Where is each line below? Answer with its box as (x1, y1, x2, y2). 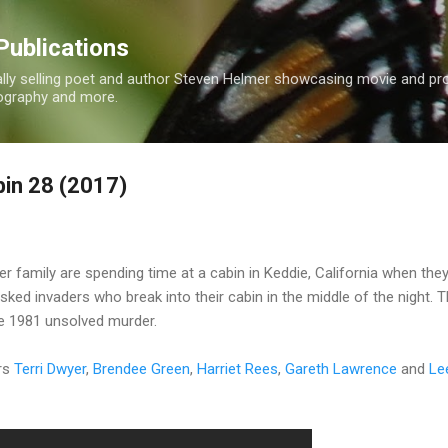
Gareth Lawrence (285, 359, 397, 378)
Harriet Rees (197, 359, 278, 378)
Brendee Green (93, 359, 190, 378)
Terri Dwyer (14, 359, 86, 378)
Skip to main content (156, 16, 292, 34)
